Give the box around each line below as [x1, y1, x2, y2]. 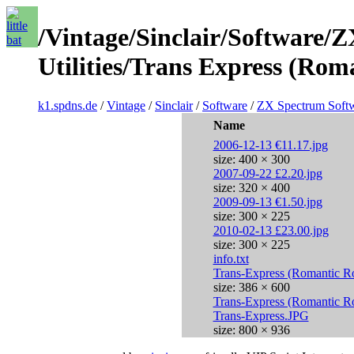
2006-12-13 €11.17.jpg [213, 138, 328, 152]
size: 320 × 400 [213, 181, 290, 194]
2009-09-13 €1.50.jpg [213, 195, 322, 209]
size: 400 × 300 [213, 153, 290, 166]
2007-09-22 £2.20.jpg [213, 167, 322, 180]
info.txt [213, 252, 249, 265]
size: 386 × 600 [213, 281, 290, 294]
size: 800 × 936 [213, 323, 290, 337]
